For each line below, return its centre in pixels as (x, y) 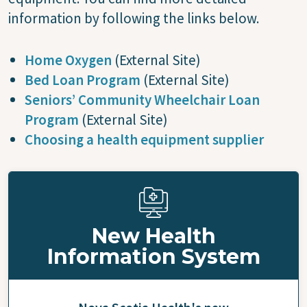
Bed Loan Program (83, 79)
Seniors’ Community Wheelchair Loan (142, 99)
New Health (153, 236)
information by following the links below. (134, 18)
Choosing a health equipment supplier (144, 139)
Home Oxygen (68, 60)
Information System (153, 256)
